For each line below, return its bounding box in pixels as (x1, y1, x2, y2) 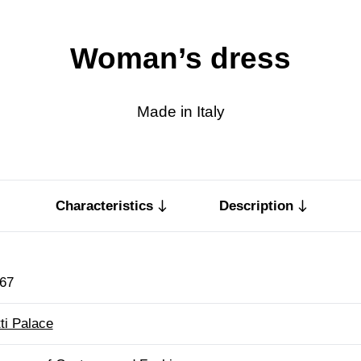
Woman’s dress (70, 42, 291, 76)
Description (219, 197, 294, 214)
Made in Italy (136, 102, 225, 120)
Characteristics (55, 197, 153, 214)
